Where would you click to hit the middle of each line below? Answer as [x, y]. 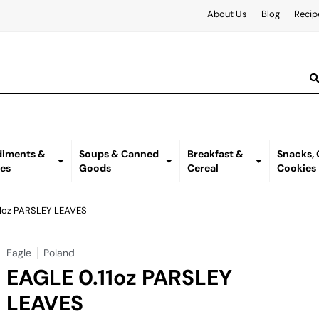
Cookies [297, 168]
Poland [59, 253]
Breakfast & [215, 154]
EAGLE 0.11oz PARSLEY [120, 278]
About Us [227, 14]
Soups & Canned [119, 154]
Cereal [203, 168]
